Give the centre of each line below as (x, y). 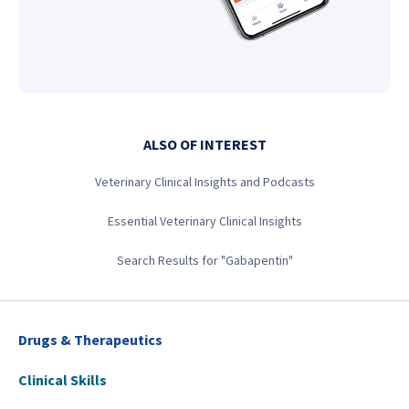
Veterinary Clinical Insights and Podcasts (204, 182)
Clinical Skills (63, 380)
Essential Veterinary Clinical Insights (204, 221)
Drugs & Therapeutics (90, 340)
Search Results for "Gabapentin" (204, 260)
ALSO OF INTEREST (204, 144)
